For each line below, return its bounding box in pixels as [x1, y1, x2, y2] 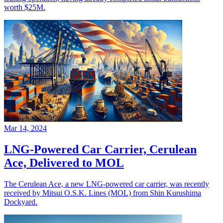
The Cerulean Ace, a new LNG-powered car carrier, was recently [4, 179, 209, 188]
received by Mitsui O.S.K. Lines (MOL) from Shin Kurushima [4, 188, 201, 197]
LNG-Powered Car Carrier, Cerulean [4, 142, 197, 156]
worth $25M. [4, 3, 45, 12]
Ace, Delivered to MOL [4, 156, 124, 169]
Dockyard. [4, 197, 37, 206]
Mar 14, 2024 [4, 123, 47, 132]
